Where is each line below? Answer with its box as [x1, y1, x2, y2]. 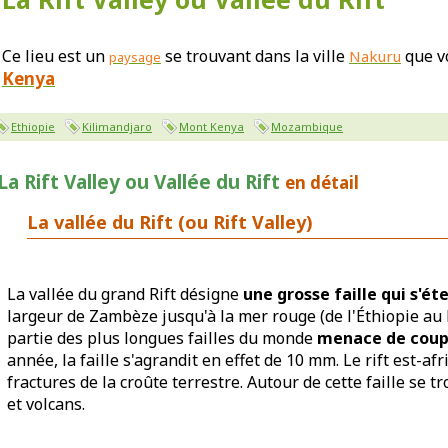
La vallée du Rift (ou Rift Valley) [27, 210, 313, 234]
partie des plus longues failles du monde [7, 327, 317, 349]
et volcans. [7, 393, 85, 415]
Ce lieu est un [2, 45, 109, 67]
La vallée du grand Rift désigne [7, 283, 243, 305]
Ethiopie [11, 119, 55, 134]
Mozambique [271, 119, 343, 134]
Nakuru [349, 46, 401, 66]
